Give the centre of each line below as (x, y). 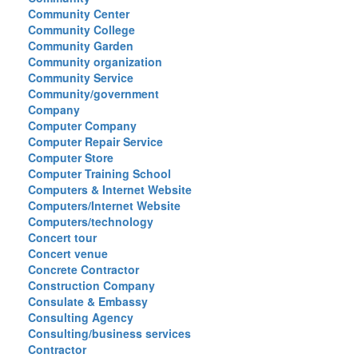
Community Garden (81, 46)
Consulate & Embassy (88, 301)
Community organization (95, 62)
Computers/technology (91, 221)
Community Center (79, 14)
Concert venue (68, 253)
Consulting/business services (109, 333)
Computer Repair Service (95, 141)
